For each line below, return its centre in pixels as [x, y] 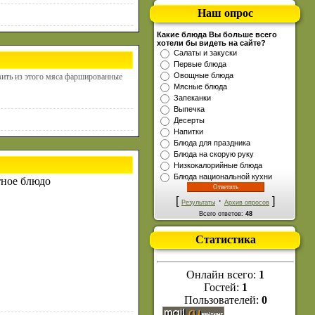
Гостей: [223, 287]
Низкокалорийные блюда [218, 165]
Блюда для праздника [212, 143]
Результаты [198, 202]
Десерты [189, 120]
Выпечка [189, 109]
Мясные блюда [200, 86]
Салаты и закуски [205, 53]
